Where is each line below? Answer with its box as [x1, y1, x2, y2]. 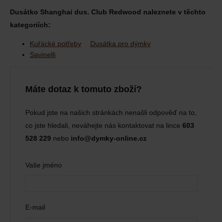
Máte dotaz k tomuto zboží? [25, 84, 142, 95]
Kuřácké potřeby [30, 40, 81, 48]
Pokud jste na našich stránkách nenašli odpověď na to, [25, 109, 197, 117]
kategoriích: [10, 21, 51, 29]
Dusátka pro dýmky [90, 40, 151, 48]
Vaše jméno [25, 161, 62, 169]
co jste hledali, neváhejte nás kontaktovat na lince [25, 121, 182, 130]
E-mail [25, 203, 45, 212]
